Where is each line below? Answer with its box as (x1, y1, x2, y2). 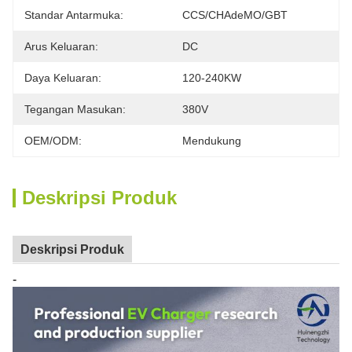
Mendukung (182, 134, 241, 147)
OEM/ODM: (24, 134, 82, 147)
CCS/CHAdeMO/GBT (182, 9, 288, 21)
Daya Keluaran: (24, 71, 101, 84)
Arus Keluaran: (24, 40, 98, 53)
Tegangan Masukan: (24, 103, 126, 115)
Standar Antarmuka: (24, 9, 123, 21)
